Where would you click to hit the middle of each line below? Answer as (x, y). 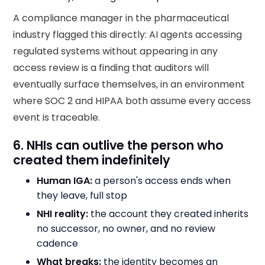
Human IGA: (65, 180)
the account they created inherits (169, 214)
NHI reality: (63, 214)
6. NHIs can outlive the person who (119, 145)
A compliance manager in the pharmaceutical (121, 18)
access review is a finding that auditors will (111, 67)
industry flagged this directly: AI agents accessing (128, 34)
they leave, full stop (82, 195)
